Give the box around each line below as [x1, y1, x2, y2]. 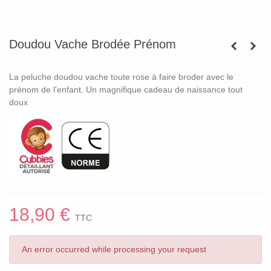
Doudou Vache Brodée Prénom [9, 38, 176, 51]
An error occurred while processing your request [22, 244, 206, 255]
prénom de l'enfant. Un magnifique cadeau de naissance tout [9, 85, 243, 94]
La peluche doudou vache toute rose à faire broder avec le [9, 72, 233, 82]
